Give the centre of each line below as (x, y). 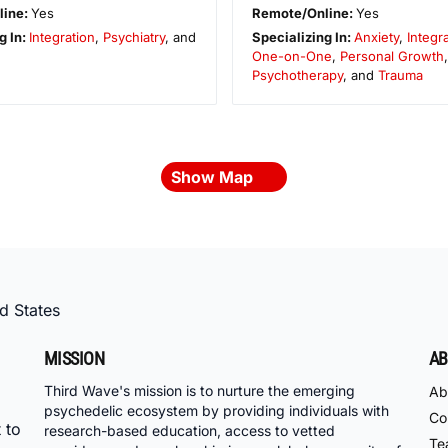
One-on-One (291, 55)
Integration (62, 36)
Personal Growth (391, 55)
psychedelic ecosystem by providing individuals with (216, 411)
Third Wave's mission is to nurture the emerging (199, 391)
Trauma (400, 74)
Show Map (214, 176)
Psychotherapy (297, 74)
